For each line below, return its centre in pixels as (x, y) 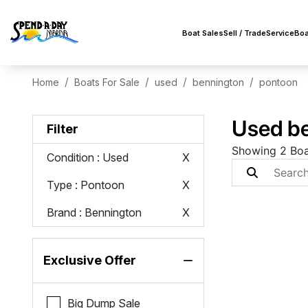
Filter (63, 129)
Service (280, 33)
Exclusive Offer (90, 260)
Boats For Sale (107, 82)
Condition (71, 157)
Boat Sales (203, 33)
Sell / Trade (245, 33)
